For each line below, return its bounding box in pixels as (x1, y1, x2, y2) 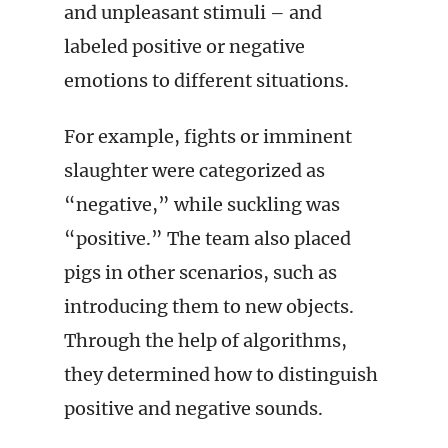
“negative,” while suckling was (64, 193, 340, 216)
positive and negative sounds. (64, 397, 323, 420)
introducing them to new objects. (64, 295, 354, 318)
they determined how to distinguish (64, 363, 378, 386)
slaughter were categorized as (64, 159, 325, 182)
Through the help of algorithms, (64, 329, 347, 352)
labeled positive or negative (64, 35, 305, 58)
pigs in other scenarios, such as (64, 261, 337, 284)
